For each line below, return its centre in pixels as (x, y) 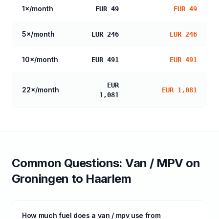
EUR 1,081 (179, 90)
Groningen (40, 179)
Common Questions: (69, 163)
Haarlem (109, 179)
